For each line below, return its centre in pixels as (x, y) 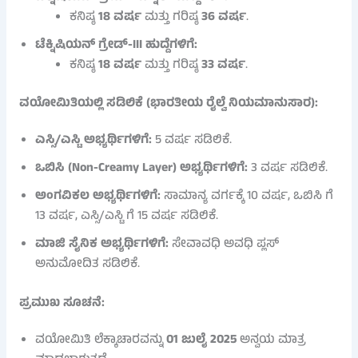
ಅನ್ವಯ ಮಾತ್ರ (270, 340)
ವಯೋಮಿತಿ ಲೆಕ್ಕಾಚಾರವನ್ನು (100, 340)
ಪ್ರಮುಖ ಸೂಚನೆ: (62, 303)
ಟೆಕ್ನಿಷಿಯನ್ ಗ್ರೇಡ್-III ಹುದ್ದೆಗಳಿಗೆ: (116, 45)
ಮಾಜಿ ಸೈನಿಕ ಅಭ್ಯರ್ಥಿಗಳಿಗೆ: (101, 245)
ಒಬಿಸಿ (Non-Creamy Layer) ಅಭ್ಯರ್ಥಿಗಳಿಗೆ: (141, 169)
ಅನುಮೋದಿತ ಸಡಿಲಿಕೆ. (87, 265)
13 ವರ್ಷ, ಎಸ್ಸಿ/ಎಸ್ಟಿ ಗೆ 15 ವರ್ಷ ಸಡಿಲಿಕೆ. (126, 217)
